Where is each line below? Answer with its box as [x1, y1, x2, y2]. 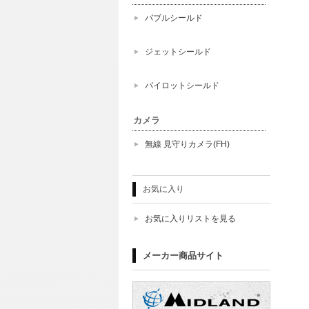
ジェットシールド [145, 47, 211, 57]
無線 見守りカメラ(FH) [145, 139, 230, 149]
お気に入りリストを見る [145, 214, 236, 223]
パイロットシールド [145, 81, 219, 90]
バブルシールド [145, 13, 203, 23]
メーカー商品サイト [143, 250, 223, 261]
